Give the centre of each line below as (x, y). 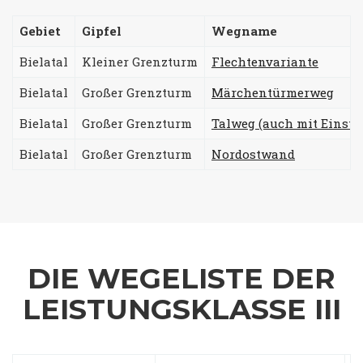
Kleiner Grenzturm (140, 61)
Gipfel (102, 30)
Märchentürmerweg (273, 92)
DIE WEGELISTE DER (181, 279)
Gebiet (40, 30)
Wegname (244, 30)
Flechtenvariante (265, 61)
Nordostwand (253, 154)
